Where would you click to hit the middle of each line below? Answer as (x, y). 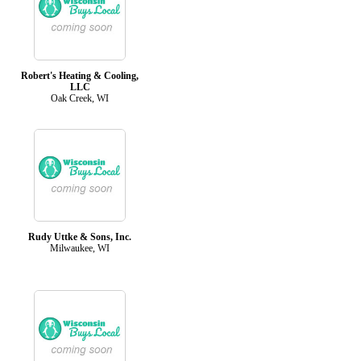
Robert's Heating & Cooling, (80, 75)
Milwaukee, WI (80, 248)
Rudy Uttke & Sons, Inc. (80, 237)
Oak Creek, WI (80, 98)
